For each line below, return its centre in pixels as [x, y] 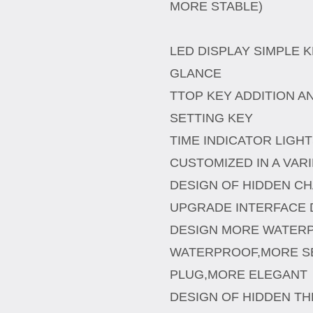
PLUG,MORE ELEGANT [238, 275]
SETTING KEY [211, 118]
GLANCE [195, 73]
